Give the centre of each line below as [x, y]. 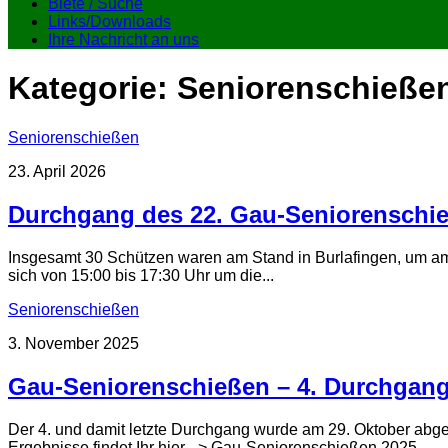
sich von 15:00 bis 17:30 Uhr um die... [141, 275]
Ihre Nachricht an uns [123, 39]
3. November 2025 [73, 343]
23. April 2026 [57, 171]
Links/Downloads [109, 21]
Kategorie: [92, 88]
